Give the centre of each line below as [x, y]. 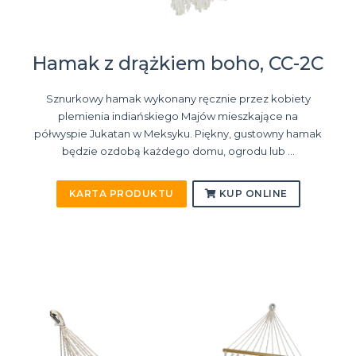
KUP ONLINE [252, 194]
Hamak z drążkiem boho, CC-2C [178, 64]
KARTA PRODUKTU [121, 194]
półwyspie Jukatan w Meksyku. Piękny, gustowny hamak [178, 134]
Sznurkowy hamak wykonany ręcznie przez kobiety [178, 99]
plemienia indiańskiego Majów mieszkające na [178, 116]
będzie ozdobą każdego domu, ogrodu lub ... [178, 151]
